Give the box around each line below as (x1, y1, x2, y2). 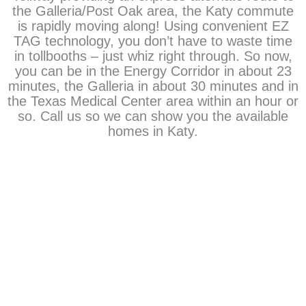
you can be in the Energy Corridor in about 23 (14, 64, 292, 79)
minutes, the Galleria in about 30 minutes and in (8, 79, 298, 94)
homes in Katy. (108, 124, 198, 139)
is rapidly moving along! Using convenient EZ (17, 18, 289, 34)
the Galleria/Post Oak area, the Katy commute (12, 3, 294, 19)
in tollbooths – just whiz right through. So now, (14, 48, 292, 64)
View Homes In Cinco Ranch (68, 253, 238, 270)
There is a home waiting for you (79, 223, 227, 234)
